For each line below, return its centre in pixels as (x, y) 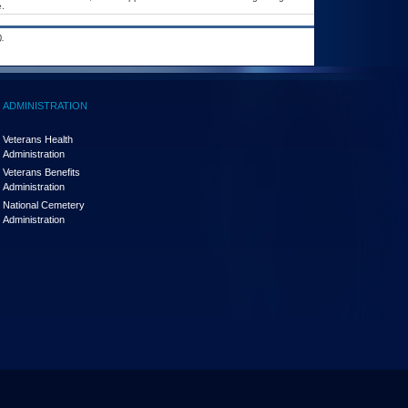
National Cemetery (44, 205)
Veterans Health (38, 139)
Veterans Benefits (41, 172)
